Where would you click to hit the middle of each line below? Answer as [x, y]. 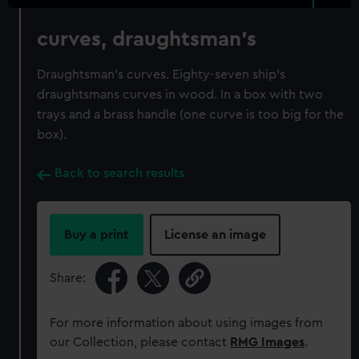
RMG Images [268, 342]
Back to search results [120, 173]
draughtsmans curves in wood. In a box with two [180, 95]
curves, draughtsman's [147, 39]
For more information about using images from [187, 323]
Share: [68, 278]
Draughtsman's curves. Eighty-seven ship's [161, 75]
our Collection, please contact [140, 342]
